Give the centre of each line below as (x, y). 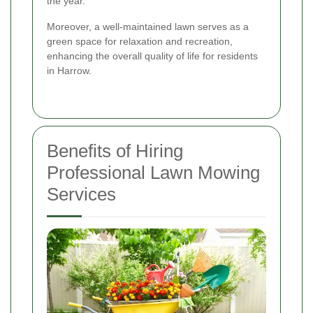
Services (81, 195)
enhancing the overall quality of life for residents (152, 56)
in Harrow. (69, 71)
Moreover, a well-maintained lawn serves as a (148, 27)
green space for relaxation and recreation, (140, 42)
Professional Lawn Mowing (153, 173)
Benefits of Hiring (115, 151)
